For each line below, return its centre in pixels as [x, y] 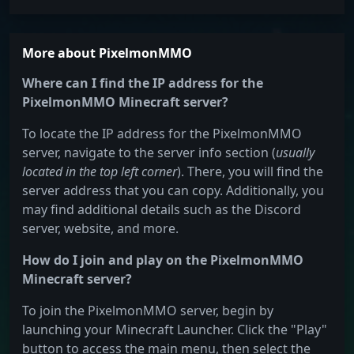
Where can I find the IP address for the [143, 83]
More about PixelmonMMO [107, 53]
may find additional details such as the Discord [162, 210]
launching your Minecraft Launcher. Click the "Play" [175, 330]
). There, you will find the [250, 172]
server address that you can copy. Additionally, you [173, 191]
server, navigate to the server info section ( [149, 153]
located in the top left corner [100, 172]
